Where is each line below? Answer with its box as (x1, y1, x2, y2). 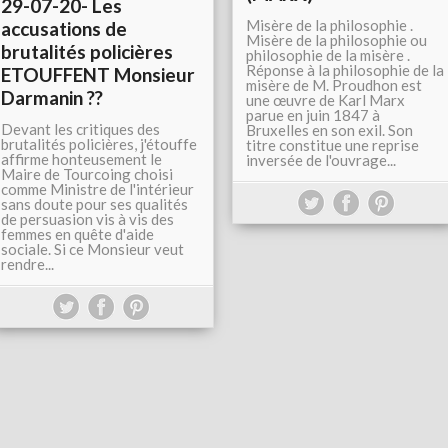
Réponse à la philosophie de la (246, 61, 444, 79)
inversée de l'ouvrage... (246, 151, 396, 169)
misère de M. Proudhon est (246, 76, 422, 94)
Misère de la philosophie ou (246, 31, 427, 49)
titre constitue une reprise (246, 136, 419, 154)
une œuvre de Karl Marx (246, 91, 405, 109)
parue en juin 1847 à (246, 106, 380, 124)
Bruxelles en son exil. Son (246, 121, 413, 139)
